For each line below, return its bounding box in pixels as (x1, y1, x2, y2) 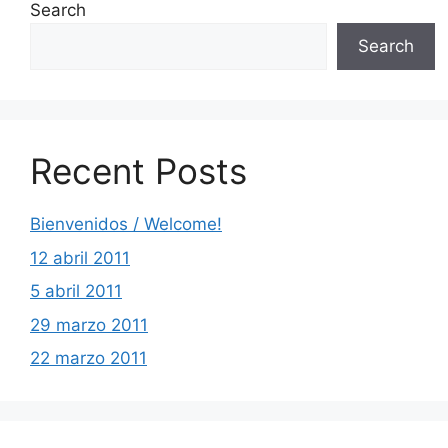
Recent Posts (30, 150, 247, 192)
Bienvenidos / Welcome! (30, 214, 222, 234)
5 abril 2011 (30, 281, 122, 301)
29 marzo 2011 (30, 314, 148, 335)
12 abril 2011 (30, 247, 130, 268)
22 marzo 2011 (30, 348, 147, 368)
